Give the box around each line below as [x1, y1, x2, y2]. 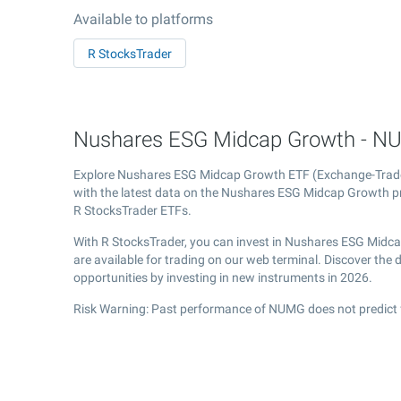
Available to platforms [73, 11, 213, 28]
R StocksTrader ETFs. [73, 203, 192, 218]
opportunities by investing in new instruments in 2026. [73, 270, 372, 285]
